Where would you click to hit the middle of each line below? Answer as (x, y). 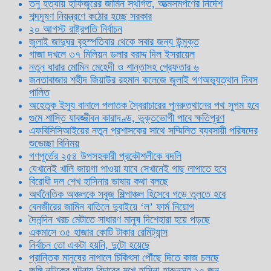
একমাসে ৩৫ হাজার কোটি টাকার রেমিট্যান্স (98, 232)
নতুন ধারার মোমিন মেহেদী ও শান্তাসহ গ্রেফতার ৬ (114, 67)
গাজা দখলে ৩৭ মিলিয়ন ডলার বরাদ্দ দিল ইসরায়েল (112, 54)
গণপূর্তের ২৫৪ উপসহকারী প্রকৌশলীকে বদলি (105, 156)
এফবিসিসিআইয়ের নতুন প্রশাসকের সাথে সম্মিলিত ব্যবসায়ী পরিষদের (143, 130)
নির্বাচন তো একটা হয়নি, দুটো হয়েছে (90, 245)
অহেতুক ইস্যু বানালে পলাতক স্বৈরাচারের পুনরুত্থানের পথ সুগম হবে (144, 105)
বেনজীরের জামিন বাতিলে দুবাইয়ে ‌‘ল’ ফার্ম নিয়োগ (112, 207)
